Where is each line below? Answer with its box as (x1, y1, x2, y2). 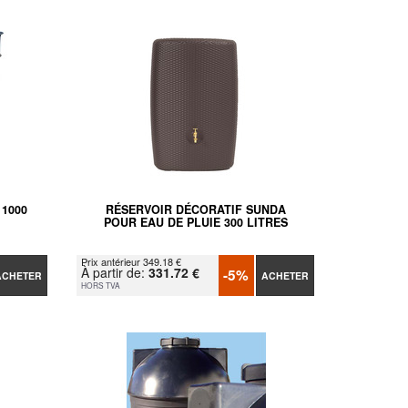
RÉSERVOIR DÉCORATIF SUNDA (105, 200, 286, 218)
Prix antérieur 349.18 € (81, 253, 182, 269)
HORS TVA (81, 279, 121, 291)
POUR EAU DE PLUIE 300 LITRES (103, 213, 288, 230)
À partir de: (81, 262, 149, 281)
